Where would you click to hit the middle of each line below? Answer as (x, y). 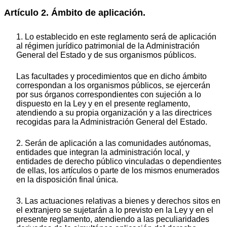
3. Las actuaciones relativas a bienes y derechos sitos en (118, 201)
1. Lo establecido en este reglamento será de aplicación (116, 36)
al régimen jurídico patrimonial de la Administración (108, 46)
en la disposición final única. (67, 179)
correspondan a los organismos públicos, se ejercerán (113, 85)
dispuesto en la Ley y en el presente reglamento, (103, 103)
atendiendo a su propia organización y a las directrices (114, 112)
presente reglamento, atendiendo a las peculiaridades (113, 219)
